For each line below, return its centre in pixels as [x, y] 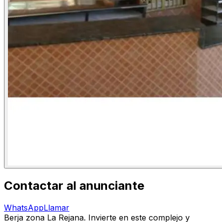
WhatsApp [24, 207]
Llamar [56, 207]
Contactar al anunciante [74, 185]
